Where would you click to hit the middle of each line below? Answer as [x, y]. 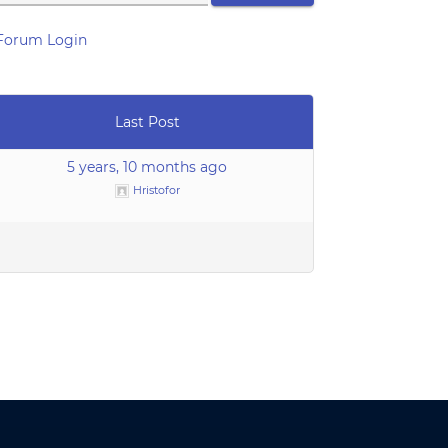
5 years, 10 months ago [147, 167]
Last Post [147, 122]
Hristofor [156, 190]
